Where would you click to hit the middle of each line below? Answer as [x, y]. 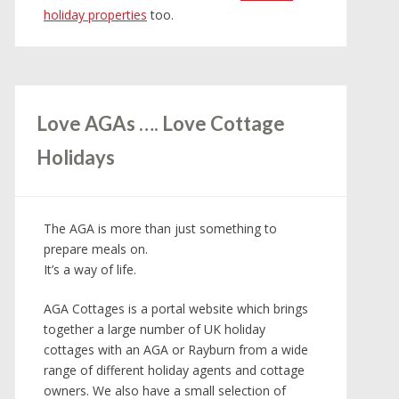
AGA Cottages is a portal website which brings [176, 309]
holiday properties [95, 15]
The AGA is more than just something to [160, 229]
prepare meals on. [96, 249]
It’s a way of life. [90, 270]
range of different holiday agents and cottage [174, 370]
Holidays [76, 158]
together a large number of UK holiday [155, 330]
